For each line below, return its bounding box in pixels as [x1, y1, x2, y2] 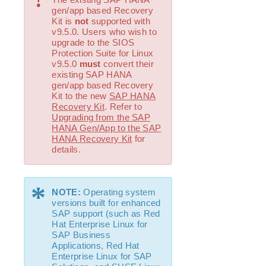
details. [52, 144, 81, 154]
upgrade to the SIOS [52, 37, 135, 47]
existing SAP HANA [52, 69, 132, 80]
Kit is [52, 16, 75, 26]
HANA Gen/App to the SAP [52, 123, 161, 133]
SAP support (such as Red [52, 208, 160, 218]
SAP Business [52, 230, 111, 240]
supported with [88, 16, 150, 26]
